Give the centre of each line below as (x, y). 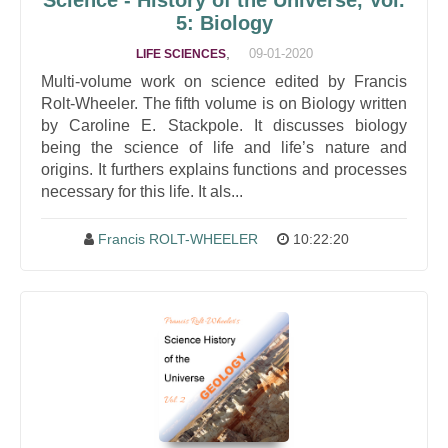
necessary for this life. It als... (142, 191)
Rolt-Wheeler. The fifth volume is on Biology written (224, 103)
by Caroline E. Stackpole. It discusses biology (224, 125)
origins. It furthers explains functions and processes (224, 169)
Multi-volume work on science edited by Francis (224, 81)
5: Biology (224, 23)
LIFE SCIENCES (180, 54)
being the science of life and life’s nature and (224, 147)
